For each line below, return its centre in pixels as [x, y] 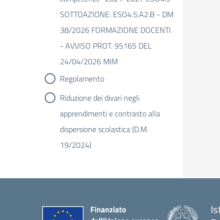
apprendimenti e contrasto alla [110, 113]
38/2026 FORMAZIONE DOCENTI [115, 30]
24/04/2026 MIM [89, 61]
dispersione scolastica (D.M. [104, 129]
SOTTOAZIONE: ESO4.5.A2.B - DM [117, 14]
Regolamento [82, 79]
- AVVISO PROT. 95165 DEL [106, 46]
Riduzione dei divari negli [100, 98]
